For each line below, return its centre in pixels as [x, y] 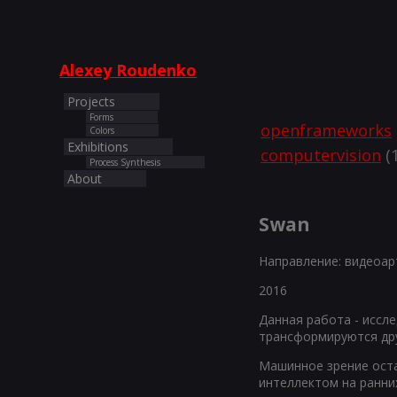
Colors [102, 131]
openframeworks [326, 131]
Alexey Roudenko [128, 70]
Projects [92, 102]
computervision [321, 156]
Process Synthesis [125, 163]
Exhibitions [98, 147]
